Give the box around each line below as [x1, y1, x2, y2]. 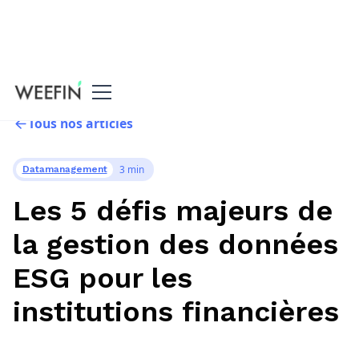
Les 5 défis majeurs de [12, 193, 333, 228]
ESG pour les [12, 260, 192, 295]
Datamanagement [22, 163, 107, 175]
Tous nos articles [28, 114, 134, 132]
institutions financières [12, 294, 339, 329]
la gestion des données [12, 227, 338, 261]
